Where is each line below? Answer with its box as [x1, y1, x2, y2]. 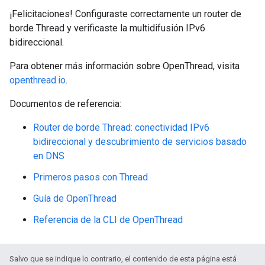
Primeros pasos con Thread [33, 172, 148, 183]
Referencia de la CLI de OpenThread [33, 214, 183, 226]
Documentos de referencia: [9, 98, 121, 110]
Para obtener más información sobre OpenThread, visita [9, 60, 240, 72]
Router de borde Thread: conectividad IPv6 [33, 122, 209, 134]
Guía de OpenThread [33, 193, 117, 205]
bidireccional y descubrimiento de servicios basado [33, 136, 247, 148]
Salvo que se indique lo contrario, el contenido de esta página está [9, 254, 237, 264]
